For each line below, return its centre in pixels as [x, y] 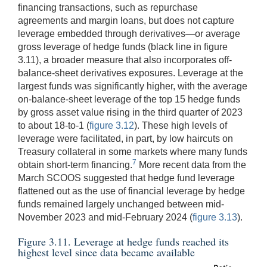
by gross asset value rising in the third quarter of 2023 [130, 112]
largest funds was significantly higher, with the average [133, 86]
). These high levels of [181, 125]
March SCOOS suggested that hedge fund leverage [126, 178]
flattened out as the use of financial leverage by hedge [131, 191]
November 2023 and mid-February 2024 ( [105, 217]
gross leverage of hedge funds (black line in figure [123, 46]
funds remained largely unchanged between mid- [121, 204]
